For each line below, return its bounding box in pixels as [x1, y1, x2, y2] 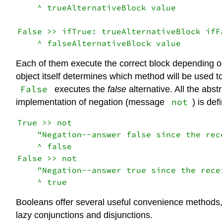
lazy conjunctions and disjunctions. [16, 210, 153, 220]
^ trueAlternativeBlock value [17, 2, 176, 13]
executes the [52, 84, 108, 94]
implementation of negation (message [16, 97, 167, 107]
